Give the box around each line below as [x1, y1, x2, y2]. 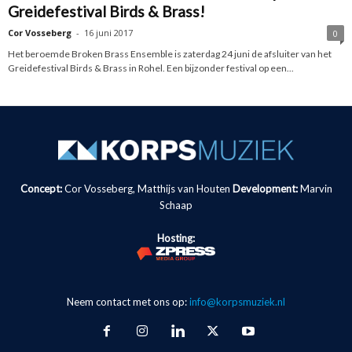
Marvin [299, 181, 332, 195]
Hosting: [157, 231, 195, 244]
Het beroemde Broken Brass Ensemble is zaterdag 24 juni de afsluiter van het [8, 47, 332, 60]
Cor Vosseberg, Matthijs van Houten [61, 181, 233, 195]
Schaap [159, 198, 192, 211]
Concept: [20, 181, 62, 195]
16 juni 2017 [84, 26, 133, 38]
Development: [232, 181, 298, 195]
